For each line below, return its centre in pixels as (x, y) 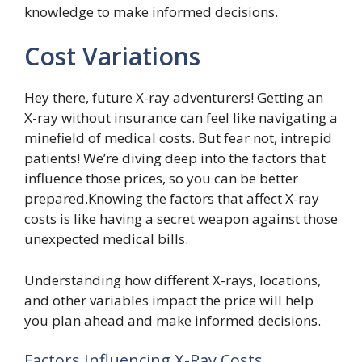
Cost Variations (112, 56)
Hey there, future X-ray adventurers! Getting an (174, 97)
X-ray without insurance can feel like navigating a (181, 118)
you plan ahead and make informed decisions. (173, 320)
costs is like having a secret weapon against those (181, 219)
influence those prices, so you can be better (161, 178)
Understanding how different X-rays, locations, (173, 280)
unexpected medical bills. (106, 239)
